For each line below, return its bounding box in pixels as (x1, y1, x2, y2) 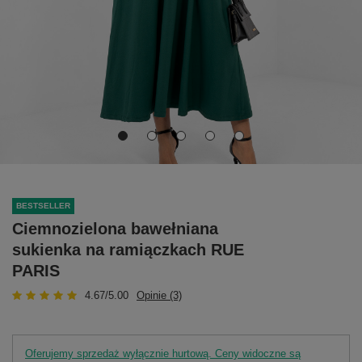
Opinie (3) (137, 288, 182, 301)
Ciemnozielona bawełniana (12, 219, 218, 238)
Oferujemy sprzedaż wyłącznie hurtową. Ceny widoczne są (25, 347, 301, 360)
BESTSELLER (16, 201, 70, 211)
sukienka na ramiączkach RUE (12, 240, 244, 259)
